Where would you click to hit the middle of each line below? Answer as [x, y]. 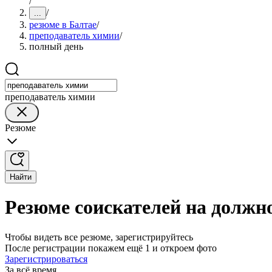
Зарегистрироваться [46, 259]
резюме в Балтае [63, 25]
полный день [56, 46]
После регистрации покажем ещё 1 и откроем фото [111, 248]
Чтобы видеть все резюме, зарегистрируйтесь [99, 237]
